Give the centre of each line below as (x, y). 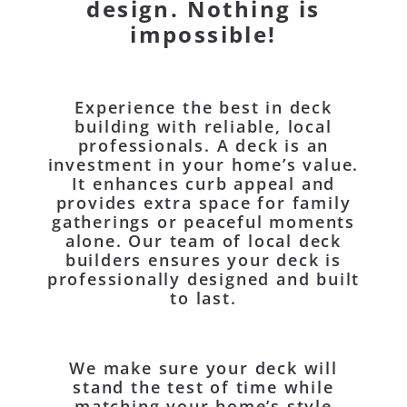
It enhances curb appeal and (203, 183)
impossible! (203, 34)
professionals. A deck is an (203, 145)
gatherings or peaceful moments (203, 221)
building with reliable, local (203, 126)
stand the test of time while (203, 387)
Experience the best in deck (203, 107)
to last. (203, 298)
